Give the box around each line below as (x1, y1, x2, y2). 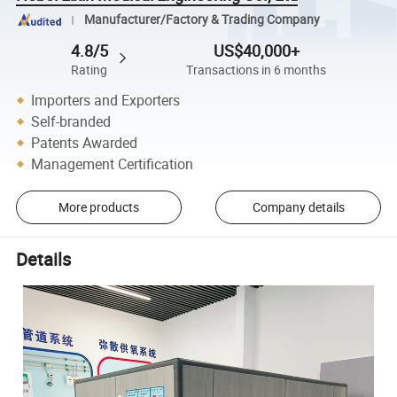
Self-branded (31, 111, 112, 131)
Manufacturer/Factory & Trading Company (83, 12, 320, 28)
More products (58, 198, 139, 216)
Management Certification (31, 153, 194, 174)
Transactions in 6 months (186, 62, 327, 78)
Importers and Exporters (31, 90, 181, 110)
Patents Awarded (31, 132, 138, 152)
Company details (252, 198, 345, 216)
